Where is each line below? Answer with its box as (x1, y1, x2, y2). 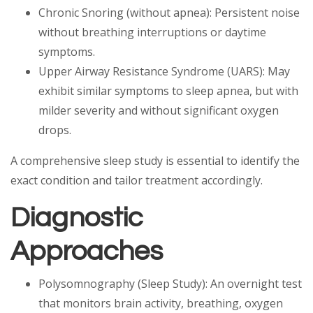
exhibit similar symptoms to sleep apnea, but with (38, 83, 298, 99)
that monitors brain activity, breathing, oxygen (38, 296, 283, 311)
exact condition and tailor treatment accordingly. (10, 173, 265, 188)
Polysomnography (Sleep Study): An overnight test (38, 276, 302, 291)
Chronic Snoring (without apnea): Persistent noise (38, 5, 300, 20)
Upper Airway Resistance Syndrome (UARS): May (38, 64, 290, 79)
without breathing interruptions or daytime (38, 24, 266, 40)
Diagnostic (10, 203, 143, 232)
